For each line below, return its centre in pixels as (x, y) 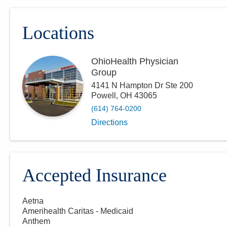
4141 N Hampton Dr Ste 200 (142, 86)
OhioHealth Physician (135, 62)
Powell (104, 96)
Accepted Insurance (94, 176)
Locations (58, 33)
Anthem (36, 221)
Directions (109, 123)
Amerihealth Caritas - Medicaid (78, 211)
